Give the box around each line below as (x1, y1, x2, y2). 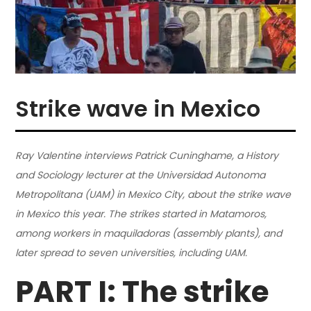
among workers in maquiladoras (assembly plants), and (15, 226, 283, 240)
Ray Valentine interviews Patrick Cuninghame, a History (15, 148, 279, 162)
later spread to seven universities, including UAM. (15, 245, 248, 260)
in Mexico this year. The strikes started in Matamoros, (15, 206, 267, 221)
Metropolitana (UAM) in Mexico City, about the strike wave (15, 187, 292, 201)
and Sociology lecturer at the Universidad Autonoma (15, 167, 266, 182)
